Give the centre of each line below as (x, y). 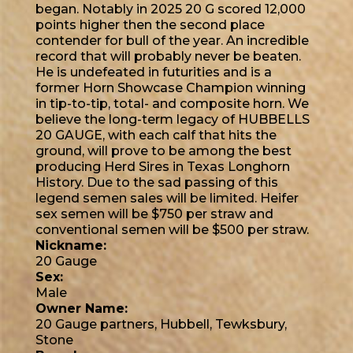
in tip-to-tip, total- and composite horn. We (172, 104)
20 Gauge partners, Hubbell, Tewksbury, (161, 325)
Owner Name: (82, 309)
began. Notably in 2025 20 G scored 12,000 (171, 9)
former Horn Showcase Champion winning (171, 88)
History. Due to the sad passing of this (157, 183)
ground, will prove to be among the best (163, 151)
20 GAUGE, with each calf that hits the (156, 136)
